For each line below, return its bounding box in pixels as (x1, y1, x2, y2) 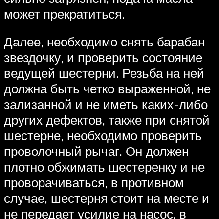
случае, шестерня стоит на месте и (4, 190, 209, 206)
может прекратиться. (4, 5, 125, 22)
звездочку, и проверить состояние (4, 49, 202, 66)
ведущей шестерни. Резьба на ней (4, 65, 204, 81)
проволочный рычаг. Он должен (4, 143, 189, 159)
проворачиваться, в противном (4, 175, 184, 191)
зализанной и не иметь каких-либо (4, 96, 208, 112)
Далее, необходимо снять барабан (4, 34, 205, 50)
